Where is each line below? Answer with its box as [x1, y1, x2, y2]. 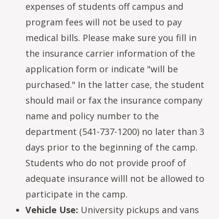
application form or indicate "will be [25, 63, 178, 75]
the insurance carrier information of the [25, 47, 195, 59]
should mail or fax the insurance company [25, 94, 202, 106]
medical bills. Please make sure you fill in [25, 32, 197, 44]
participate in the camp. [25, 188, 128, 200]
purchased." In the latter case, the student [25, 79, 204, 90]
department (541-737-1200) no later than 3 [25, 126, 204, 137]
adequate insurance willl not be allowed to [25, 173, 204, 184]
